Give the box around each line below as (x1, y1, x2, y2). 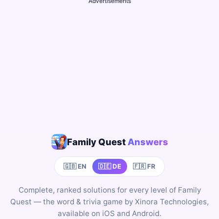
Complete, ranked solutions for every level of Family (18, 185, 201, 195)
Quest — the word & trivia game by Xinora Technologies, (10, 197, 209, 207)
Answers (127, 136, 168, 148)
